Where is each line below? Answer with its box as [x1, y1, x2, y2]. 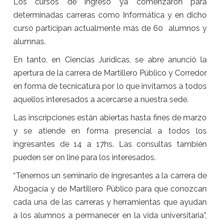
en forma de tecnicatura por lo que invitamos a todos [13, 82, 207, 91]
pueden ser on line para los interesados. [13, 153, 156, 163]
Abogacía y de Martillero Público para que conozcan [13, 184, 207, 194]
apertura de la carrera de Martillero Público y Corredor [13, 68, 207, 78]
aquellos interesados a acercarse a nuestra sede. [13, 95, 189, 105]
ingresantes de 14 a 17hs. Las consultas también [13, 139, 207, 149]
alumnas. [13, 37, 46, 47]
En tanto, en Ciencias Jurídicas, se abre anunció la [13, 55, 207, 65]
